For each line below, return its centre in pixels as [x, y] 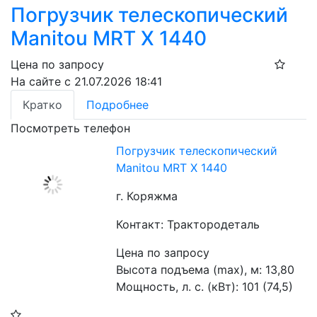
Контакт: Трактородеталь [188, 225]
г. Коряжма [147, 196]
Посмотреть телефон [70, 128]
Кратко [42, 105]
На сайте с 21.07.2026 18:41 [86, 82]
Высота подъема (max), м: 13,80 [206, 270]
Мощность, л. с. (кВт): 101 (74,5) [205, 287]
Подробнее [117, 105]
